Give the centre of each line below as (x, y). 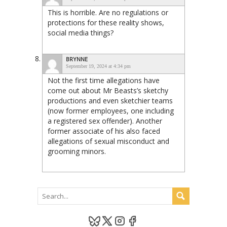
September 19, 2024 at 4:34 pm (98, 66)
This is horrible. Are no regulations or (108, 12)
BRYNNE (77, 59)
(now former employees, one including (111, 110)
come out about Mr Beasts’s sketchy (108, 90)
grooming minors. (77, 151)
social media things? (81, 32)
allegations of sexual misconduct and (108, 141)
